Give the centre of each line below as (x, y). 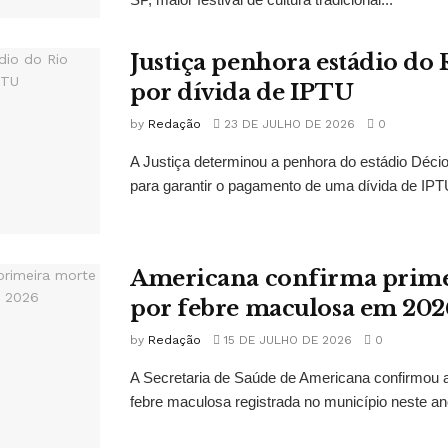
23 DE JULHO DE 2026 (287, 123)
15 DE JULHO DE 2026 (286, 339)
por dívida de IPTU (242, 92)
